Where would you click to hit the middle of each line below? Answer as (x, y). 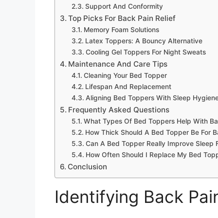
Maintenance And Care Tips (118, 64)
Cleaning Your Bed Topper (125, 75)
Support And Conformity (124, 6)
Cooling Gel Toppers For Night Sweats (145, 52)
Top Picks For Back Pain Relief (122, 18)
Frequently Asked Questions (119, 109)
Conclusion (88, 166)
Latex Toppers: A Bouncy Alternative (144, 41)
